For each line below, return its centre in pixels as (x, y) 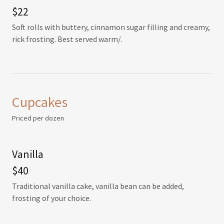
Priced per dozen (38, 118)
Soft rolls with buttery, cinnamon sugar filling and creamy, (111, 27)
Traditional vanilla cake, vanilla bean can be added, (98, 186)
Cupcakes (40, 102)
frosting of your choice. (52, 198)
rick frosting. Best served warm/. (67, 39)
